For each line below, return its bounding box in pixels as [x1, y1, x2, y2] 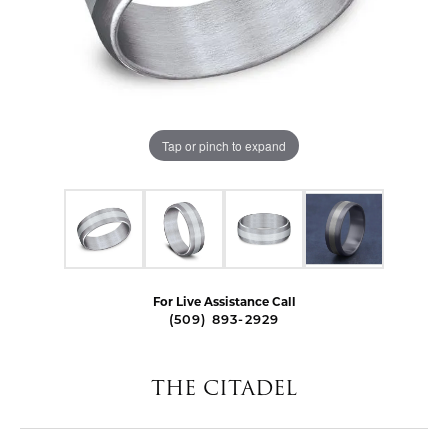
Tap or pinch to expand [162, 136, 286, 154]
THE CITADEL [151, 372, 297, 404]
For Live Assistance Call [152, 297, 296, 309]
